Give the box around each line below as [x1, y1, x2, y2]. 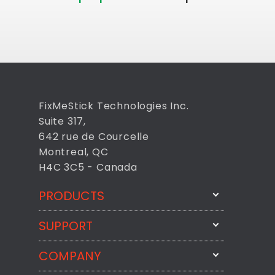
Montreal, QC [39, 144, 109, 159]
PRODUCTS [39, 187, 104, 204]
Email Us [51, 247, 95, 262]
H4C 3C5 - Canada [39, 160, 137, 174]
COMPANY [39, 247, 101, 265]
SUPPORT [39, 217, 93, 234]
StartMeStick [51, 239, 120, 254]
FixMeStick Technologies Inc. [39, 98, 189, 113]
